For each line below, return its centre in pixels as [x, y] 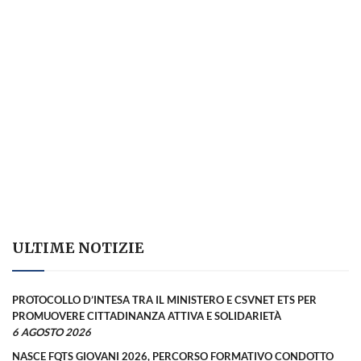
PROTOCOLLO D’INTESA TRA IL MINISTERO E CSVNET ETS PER [164, 299]
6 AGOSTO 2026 [52, 332]
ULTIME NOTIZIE [78, 247]
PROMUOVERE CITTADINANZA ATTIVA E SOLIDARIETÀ [147, 315]
